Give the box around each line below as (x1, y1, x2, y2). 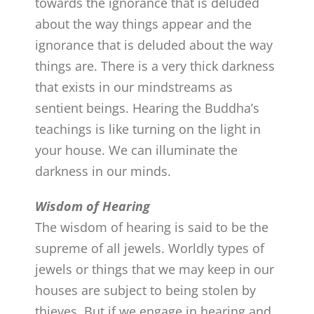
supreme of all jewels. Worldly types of (35, 239, 265, 257)
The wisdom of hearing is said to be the (35, 218, 269, 235)
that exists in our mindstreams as (35, 78, 233, 95)
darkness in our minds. (35, 162, 172, 179)
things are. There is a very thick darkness (35, 57, 275, 74)
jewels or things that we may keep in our (35, 260, 275, 278)
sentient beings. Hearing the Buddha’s (35, 99, 260, 116)
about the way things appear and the (35, 15, 252, 32)
